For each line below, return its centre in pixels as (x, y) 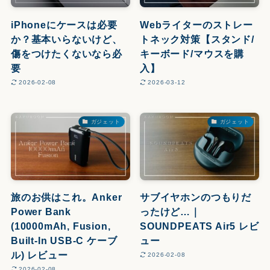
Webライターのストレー (196, 24)
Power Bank (41, 211)
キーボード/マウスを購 (192, 53)
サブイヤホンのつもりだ (196, 197)
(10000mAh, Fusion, (61, 226)
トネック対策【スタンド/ (197, 39)
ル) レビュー (39, 255)
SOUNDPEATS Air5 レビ (199, 226)
